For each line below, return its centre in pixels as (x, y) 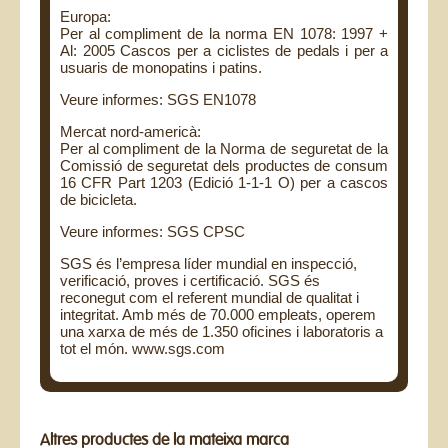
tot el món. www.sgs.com (142, 349)
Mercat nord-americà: (130, 132)
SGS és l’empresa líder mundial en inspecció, (208, 264)
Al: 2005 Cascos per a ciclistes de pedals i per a (224, 51)
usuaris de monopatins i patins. (161, 68)
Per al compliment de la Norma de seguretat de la (224, 149)
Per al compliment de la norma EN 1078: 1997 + (224, 34)
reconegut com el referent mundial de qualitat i (209, 298)
